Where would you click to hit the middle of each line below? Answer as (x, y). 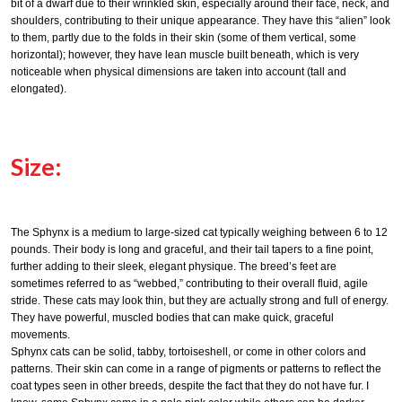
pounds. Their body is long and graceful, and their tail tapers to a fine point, (192, 250)
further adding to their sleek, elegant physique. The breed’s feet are (174, 267)
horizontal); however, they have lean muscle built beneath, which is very (185, 55)
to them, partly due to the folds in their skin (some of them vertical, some (184, 38)
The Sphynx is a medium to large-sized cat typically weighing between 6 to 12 (199, 233)
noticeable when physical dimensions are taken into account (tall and (179, 72)
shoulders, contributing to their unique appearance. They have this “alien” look (201, 21)
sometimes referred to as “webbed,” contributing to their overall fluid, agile (189, 284)
